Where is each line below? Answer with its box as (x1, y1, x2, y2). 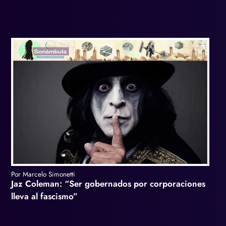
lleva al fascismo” (11, 190, 78, 202)
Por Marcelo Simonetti (11, 168, 75, 179)
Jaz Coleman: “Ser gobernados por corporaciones (11, 177, 205, 190)
